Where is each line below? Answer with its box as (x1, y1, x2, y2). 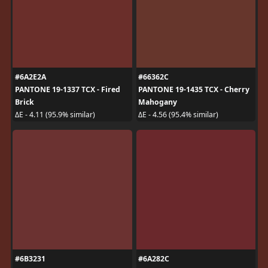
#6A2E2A (14, 71, 46, 82)
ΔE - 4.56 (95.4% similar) (138, 109, 218, 120)
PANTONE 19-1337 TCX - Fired (14, 84, 120, 95)
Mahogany (138, 96, 177, 107)
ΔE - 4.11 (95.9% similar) (14, 109, 95, 120)
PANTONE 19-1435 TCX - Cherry (138, 84, 249, 95)
